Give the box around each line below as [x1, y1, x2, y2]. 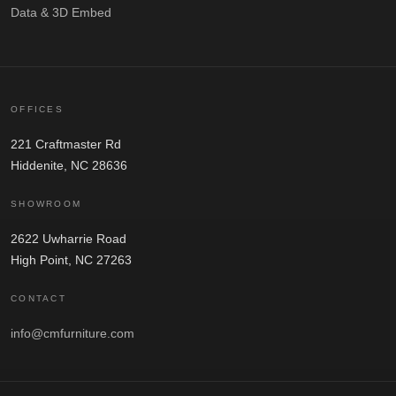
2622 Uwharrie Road [11, 231, 126, 246]
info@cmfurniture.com [11, 325, 134, 340]
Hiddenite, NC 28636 [11, 157, 127, 172]
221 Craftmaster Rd [11, 136, 121, 151]
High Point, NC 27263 [11, 252, 132, 267]
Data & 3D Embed [11, 4, 111, 19]
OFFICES [11, 103, 65, 114]
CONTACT [11, 293, 67, 303]
